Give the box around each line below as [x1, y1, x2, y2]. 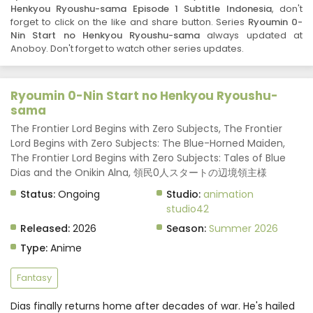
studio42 [166, 202, 209, 216]
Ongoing [55, 187, 100, 201]
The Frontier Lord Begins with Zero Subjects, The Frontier [10, 122, 282, 136]
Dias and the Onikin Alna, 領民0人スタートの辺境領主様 [10, 166, 267, 180]
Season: [166, 221, 206, 235]
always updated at [200, 29, 303, 42]
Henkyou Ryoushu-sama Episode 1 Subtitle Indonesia [10, 2, 272, 15]
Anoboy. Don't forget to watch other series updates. [10, 42, 244, 55]
